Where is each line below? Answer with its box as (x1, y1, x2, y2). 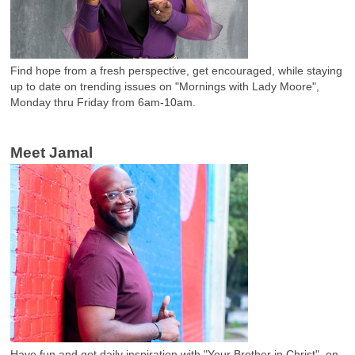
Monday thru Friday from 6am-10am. (10, 95, 196, 109)
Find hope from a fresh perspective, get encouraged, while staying (10, 63, 342, 77)
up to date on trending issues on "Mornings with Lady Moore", (10, 79, 319, 93)
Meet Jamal (10, 143, 93, 161)
